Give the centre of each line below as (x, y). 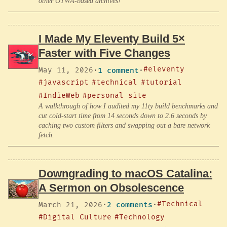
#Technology (140, 217)
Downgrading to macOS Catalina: (125, 173)
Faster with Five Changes (104, 53)
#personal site (115, 96)
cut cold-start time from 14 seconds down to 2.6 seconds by (123, 116)
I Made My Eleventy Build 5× (112, 39)
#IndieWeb (59, 96)
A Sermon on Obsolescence (111, 187)
